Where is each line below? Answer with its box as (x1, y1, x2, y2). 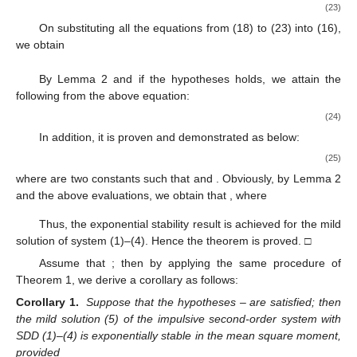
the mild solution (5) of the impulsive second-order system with (16, 312, 341, 325)
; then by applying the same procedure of (111, 256, 342, 269)
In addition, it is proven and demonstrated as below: (38, 130, 300, 143)
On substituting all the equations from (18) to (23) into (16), (38, 22, 341, 35)
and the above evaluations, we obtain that (16, 189, 229, 202)
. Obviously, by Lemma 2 (215, 172, 342, 186)
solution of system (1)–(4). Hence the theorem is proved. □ (16, 233, 311, 247)
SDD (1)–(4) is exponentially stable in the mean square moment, (16, 328, 341, 342)
